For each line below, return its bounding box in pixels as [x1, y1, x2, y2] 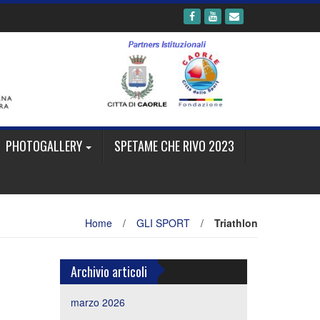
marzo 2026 [70, 294, 125, 309]
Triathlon [214, 215, 258, 230]
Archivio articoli [70, 261, 147, 281]
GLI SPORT [136, 215, 190, 230]
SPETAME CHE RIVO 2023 [114, 136, 234, 155]
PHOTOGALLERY [6, 136, 82, 155]
